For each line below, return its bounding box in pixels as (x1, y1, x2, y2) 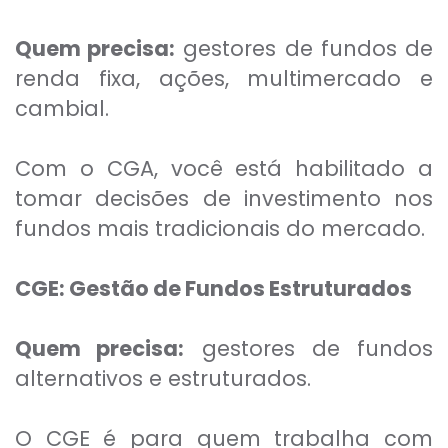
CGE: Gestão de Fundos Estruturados (15, 274, 412, 304)
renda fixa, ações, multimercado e (15, 64, 433, 94)
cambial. (15, 94, 109, 124)
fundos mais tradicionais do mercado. (15, 214, 425, 244)
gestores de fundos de (175, 34, 434, 64)
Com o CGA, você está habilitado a (15, 154, 433, 184)
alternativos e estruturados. (15, 364, 311, 394)
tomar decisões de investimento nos (15, 184, 433, 214)
